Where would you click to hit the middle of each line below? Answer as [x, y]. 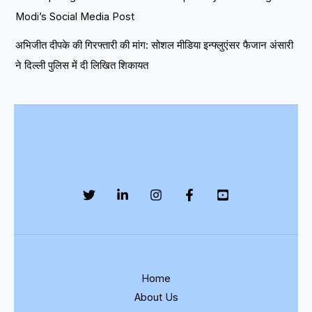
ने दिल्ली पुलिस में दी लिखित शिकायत [82, 66]
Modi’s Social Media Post [75, 17]
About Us [156, 298]
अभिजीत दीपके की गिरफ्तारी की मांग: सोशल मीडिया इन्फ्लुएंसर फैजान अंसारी [155, 46]
